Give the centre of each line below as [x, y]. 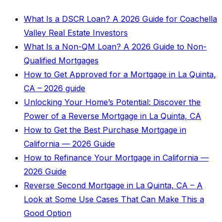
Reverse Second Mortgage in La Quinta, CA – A [113, 186]
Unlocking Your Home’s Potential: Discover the [112, 102]
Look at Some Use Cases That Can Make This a [114, 199]
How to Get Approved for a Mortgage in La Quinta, [120, 75]
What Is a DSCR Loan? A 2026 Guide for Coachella [120, 19]
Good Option [48, 213]
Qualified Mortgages [61, 61]
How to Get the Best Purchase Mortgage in [105, 130]
